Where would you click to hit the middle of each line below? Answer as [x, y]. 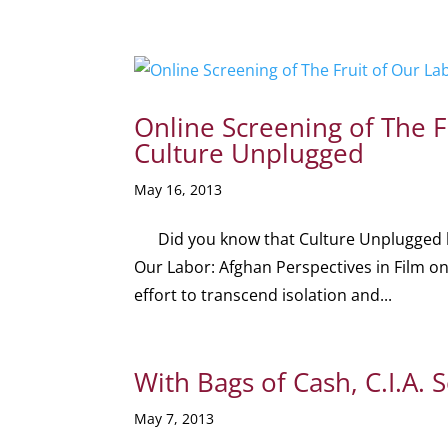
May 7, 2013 [174, 418]
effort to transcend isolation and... [263, 295]
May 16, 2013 [178, 189]
